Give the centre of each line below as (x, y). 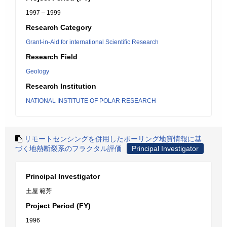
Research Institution (61, 86)
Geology (37, 71)
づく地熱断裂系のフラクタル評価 (68, 148)
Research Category (59, 27)
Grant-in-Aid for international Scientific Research (92, 42)
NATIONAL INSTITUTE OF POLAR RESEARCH (91, 101)
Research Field (52, 57)
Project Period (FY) (58, 206)
